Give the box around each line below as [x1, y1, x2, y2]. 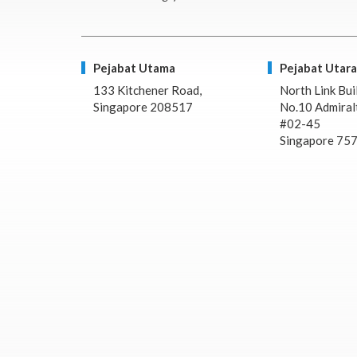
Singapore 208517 [93, 100, 193, 115]
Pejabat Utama [93, 61, 175, 76]
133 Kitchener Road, [93, 83, 202, 98]
